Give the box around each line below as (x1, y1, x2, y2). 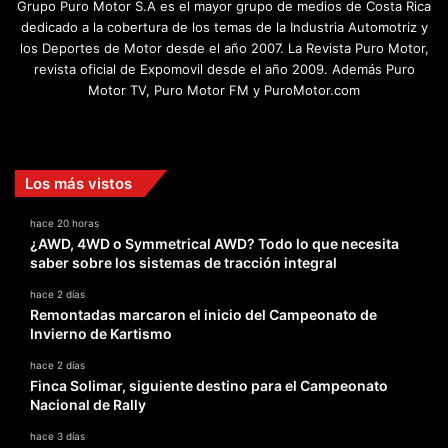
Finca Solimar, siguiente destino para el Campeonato (30, 376, 388, 394)
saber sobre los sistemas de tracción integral (30, 253, 337, 271)
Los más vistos (25, 173, 132, 193)
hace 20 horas (30, 216, 99, 229)
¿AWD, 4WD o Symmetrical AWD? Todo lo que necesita (30, 234, 399, 252)
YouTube (236, 117, 298, 137)
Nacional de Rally (30, 395, 146, 413)
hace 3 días (30, 429, 85, 442)
